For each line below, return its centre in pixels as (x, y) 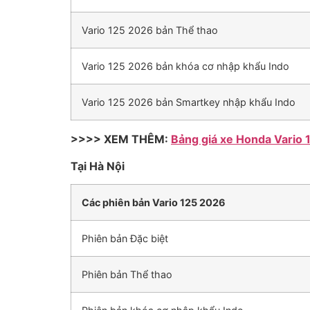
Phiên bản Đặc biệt (125, 239)
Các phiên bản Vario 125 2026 (154, 203)
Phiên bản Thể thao (127, 275)
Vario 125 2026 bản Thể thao (150, 30)
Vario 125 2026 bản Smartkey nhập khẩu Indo (189, 102)
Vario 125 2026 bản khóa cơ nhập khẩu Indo (185, 66)
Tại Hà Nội (98, 166)
